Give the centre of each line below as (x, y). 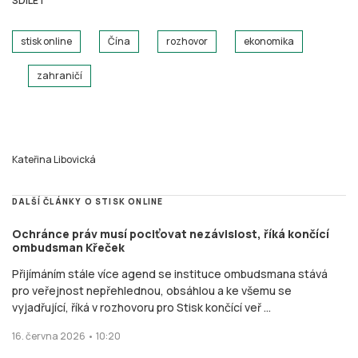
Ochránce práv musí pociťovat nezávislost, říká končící (171, 234)
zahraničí (60, 76)
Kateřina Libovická (54, 160)
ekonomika (269, 42)
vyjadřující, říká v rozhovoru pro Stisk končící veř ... (141, 308)
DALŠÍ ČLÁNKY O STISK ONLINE (88, 202)
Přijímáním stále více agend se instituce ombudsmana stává (170, 274)
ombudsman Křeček (68, 248)
